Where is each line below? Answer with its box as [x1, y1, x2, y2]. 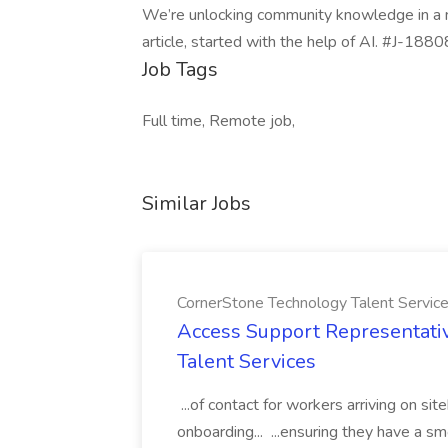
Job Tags [142, 56, 218, 83]
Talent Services [177, 348, 316, 375]
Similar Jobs [142, 190, 251, 217]
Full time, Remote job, [142, 110, 295, 132]
